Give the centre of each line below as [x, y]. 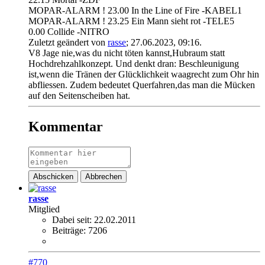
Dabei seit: [72, 220]
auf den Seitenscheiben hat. [79, 96]
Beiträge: [69, 230]
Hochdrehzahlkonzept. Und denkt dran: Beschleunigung [134, 64]
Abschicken [53, 177]
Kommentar [66, 127]
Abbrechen [104, 177]
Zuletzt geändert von [68, 43]
